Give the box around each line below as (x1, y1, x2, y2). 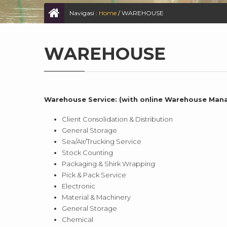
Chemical (62, 215, 93, 223)
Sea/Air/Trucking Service (62, 137, 141, 145)
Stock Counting (62, 148, 113, 157)
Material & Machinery (62, 193, 131, 201)
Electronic (62, 181, 95, 190)
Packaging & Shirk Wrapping (62, 159, 155, 168)
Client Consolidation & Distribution (62, 115, 173, 123)
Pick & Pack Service (62, 170, 126, 179)
